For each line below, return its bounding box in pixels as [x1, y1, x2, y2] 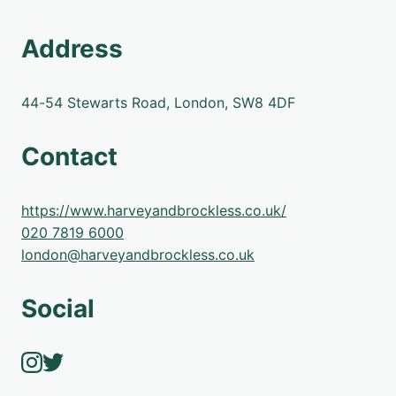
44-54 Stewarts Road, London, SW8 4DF [21, 94, 295, 111]
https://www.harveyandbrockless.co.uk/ [21, 202, 286, 219]
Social [21, 293, 95, 324]
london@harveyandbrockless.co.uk [21, 246, 255, 263]
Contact [21, 141, 118, 171]
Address [21, 34, 123, 64]
